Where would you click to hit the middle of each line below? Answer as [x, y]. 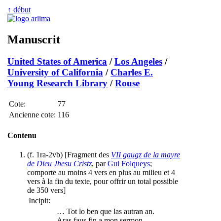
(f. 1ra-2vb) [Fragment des [69, 155]
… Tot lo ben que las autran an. [106, 212]
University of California [55, 72]
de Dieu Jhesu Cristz [59, 164]
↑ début [19, 10]
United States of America [57, 61]
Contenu [22, 135]
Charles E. [132, 72]
